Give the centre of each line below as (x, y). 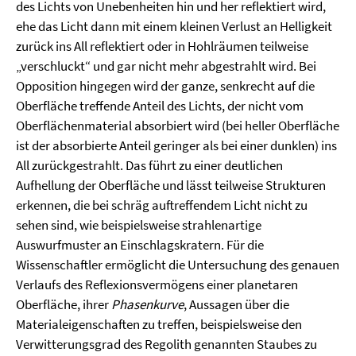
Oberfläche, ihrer (64, 304)
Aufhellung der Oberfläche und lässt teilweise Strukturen (171, 185)
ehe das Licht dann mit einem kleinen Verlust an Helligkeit (174, 26)
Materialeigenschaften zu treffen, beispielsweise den (159, 324)
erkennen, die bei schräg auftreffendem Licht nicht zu (162, 205)
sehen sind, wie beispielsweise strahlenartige (139, 225)
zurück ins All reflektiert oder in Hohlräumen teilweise (162, 46)
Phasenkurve (147, 304)
